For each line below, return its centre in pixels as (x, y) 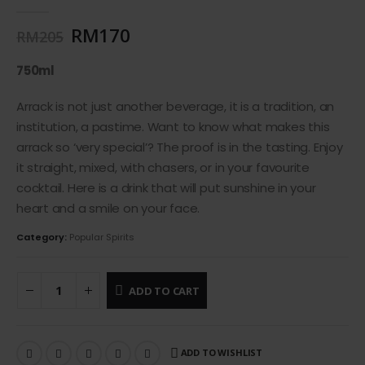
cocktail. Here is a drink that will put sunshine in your (166, 187)
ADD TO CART (164, 290)
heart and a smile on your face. (108, 208)
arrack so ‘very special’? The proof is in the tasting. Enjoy (180, 147)
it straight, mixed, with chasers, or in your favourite (163, 167)
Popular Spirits (102, 237)
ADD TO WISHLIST (222, 353)
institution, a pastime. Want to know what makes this (173, 126)
